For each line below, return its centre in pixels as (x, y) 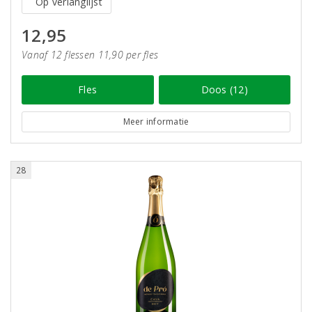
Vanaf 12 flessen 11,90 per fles (90, 55)
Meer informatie (156, 122)
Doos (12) (224, 89)
